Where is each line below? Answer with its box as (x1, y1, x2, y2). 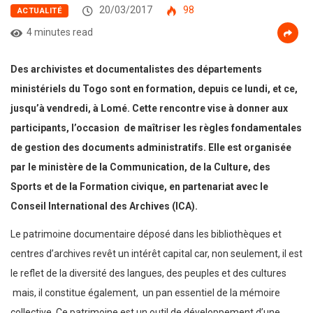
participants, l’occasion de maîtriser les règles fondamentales (10, 122, 302, 134)
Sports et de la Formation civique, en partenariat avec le (10, 181, 268, 193)
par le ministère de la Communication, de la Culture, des (10, 161, 270, 173)
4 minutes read (27, 27, 93, 38)
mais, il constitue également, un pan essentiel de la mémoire (10, 287, 280, 299)
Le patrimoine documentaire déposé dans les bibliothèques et (10, 228, 282, 240)
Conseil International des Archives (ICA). (10, 201, 198, 212)
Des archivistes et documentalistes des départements (10, 64, 262, 75)
